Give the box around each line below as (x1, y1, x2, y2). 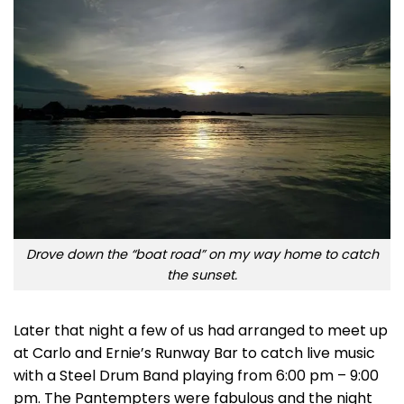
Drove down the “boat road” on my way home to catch (25, 244, 379, 263)
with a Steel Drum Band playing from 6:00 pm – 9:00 (14, 365, 379, 387)
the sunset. (167, 265, 237, 284)
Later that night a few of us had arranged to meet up (14, 320, 388, 342)
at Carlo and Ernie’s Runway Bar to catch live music (14, 343, 375, 364)
